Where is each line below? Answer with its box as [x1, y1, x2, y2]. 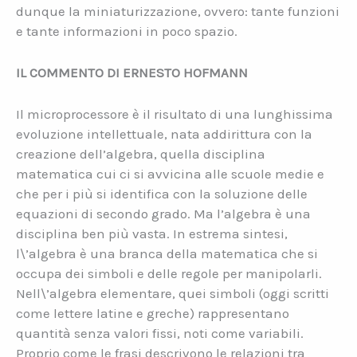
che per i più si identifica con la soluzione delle [16, 186, 308, 202]
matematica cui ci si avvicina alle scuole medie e [16, 166, 324, 182]
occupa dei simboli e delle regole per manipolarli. [16, 265, 322, 282]
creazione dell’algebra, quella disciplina [16, 146, 265, 163]
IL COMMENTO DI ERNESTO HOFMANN [16, 64, 248, 80]
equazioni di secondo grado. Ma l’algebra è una [16, 206, 311, 222]
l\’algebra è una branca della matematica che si [16, 245, 318, 262]
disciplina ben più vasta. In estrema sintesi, [16, 226, 288, 242]
